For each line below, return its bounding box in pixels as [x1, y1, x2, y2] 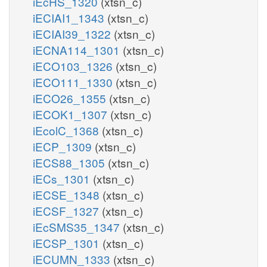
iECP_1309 [33, 138, 95, 154]
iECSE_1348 [33, 186, 103, 203]
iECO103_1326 [33, 57, 116, 74]
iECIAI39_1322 [33, 25, 114, 42]
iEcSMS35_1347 [33, 218, 123, 235]
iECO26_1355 [33, 89, 109, 106]
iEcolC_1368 [33, 122, 102, 138]
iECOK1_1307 [33, 105, 110, 122]
